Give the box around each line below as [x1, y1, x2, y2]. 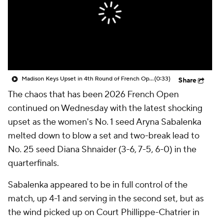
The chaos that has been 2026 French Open [8, 89, 179, 100]
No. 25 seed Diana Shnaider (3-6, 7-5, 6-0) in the [8, 144, 196, 155]
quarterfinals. [8, 158, 59, 169]
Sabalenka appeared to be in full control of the [8, 179, 188, 191]
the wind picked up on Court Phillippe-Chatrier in [8, 207, 199, 218]
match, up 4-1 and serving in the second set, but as [8, 193, 204, 204]
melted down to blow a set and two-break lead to [8, 130, 199, 141]
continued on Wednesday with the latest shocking [8, 103, 202, 114]
